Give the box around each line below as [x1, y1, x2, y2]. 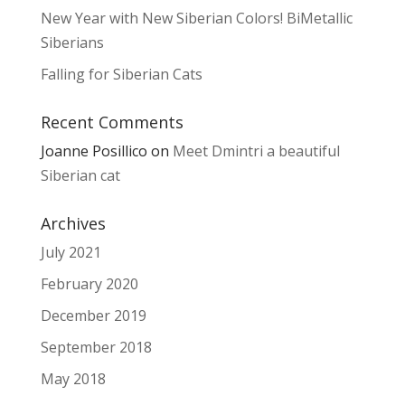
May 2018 [40, 368, 106, 389]
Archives [40, 212, 106, 234]
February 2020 [40, 273, 138, 294]
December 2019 [40, 305, 146, 325]
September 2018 [40, 336, 152, 357]
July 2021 [40, 241, 101, 262]
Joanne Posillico [40, 140, 147, 161]
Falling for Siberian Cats [40, 63, 202, 84]
